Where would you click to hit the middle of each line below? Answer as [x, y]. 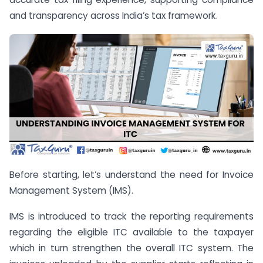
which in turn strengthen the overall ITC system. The [131, 248]
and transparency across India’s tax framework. [114, 16]
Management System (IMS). [71, 190]
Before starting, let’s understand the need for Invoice [131, 174]
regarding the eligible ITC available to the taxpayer [131, 232]
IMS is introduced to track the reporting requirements [131, 217]
